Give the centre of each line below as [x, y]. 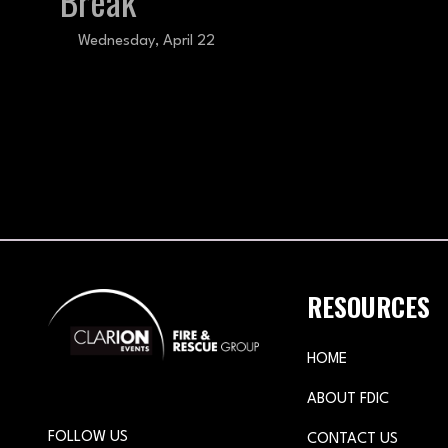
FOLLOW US [88, 437]
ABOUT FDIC [348, 400]
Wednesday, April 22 [144, 42]
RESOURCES [369, 306]
